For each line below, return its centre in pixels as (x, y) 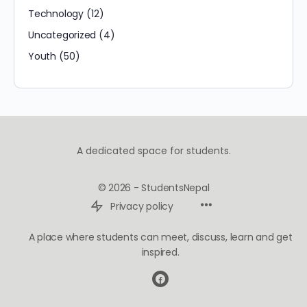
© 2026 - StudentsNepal (153, 188)
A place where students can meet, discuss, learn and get (160, 237)
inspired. (160, 253)
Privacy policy (142, 207)
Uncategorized (62, 35)
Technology (56, 14)
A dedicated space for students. (153, 150)
